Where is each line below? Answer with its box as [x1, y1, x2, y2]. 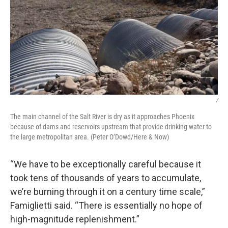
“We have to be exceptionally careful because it [10, 159, 201, 169]
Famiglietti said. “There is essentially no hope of [10, 200, 203, 211]
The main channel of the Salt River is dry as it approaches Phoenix [10, 112, 194, 121]
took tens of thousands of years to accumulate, [10, 173, 201, 183]
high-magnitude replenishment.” [10, 214, 139, 224]
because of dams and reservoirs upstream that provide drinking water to [10, 123, 212, 131]
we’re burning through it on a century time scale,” [10, 186, 205, 197]
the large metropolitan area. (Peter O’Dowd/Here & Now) [10, 133, 169, 141]
